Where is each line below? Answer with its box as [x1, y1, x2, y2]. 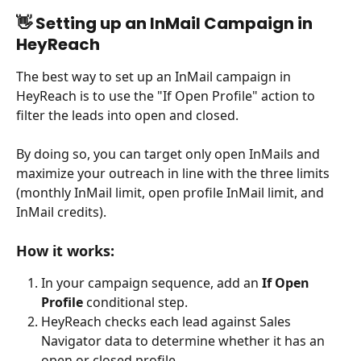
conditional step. [83, 293, 188, 312]
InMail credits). [16, 202, 106, 221]
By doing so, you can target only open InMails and [16, 144, 323, 163]
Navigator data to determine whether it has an [41, 332, 328, 351]
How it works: [16, 241, 114, 261]
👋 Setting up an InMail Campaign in [16, 11, 316, 35]
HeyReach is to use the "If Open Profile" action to [16, 86, 318, 105]
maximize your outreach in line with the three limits [16, 164, 333, 182]
